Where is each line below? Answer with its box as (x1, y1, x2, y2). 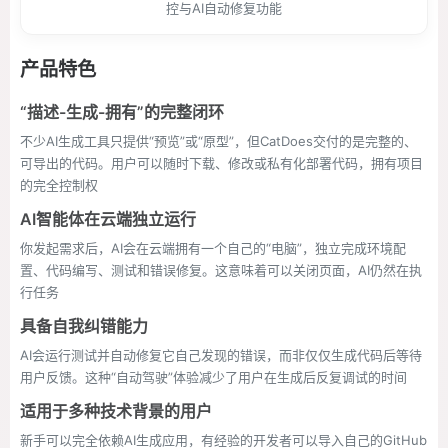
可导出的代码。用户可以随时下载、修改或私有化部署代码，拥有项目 (20, 155, 423, 171)
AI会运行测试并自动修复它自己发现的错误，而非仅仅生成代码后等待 (20, 347, 422, 363)
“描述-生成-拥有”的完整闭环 (20, 102, 224, 122)
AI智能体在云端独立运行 (20, 209, 196, 229)
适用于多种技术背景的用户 (20, 401, 212, 421)
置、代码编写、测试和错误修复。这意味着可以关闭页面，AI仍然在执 (20, 262, 422, 278)
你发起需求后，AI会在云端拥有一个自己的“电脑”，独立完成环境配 (20, 240, 406, 256)
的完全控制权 (20, 177, 98, 193)
